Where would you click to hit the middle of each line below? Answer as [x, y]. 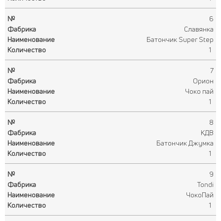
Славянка [199, 29]
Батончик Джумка [185, 143]
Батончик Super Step [180, 39]
